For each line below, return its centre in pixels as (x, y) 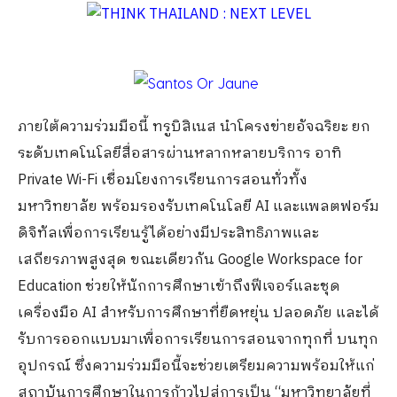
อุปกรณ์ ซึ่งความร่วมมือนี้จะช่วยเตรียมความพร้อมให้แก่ (196, 366)
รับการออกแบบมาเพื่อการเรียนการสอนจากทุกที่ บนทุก (198, 340)
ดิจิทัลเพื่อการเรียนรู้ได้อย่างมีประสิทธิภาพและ (168, 234)
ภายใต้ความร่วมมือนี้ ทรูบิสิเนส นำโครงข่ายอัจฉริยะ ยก (194, 127)
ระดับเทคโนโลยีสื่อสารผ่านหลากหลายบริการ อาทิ (180, 154)
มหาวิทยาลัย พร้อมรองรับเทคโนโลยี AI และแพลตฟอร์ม (198, 207)
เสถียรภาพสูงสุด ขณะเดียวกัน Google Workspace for (190, 260)
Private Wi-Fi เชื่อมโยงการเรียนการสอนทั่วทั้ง (163, 180)
